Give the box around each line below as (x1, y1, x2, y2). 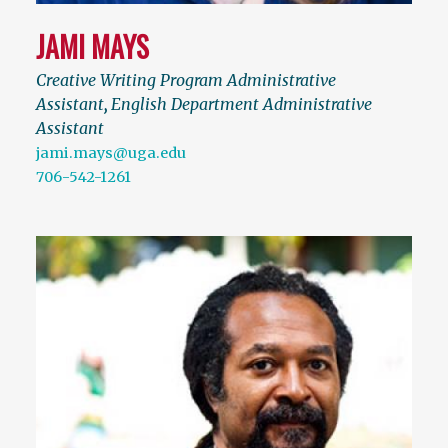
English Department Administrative (111, 93, 372, 114)
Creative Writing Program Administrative (36, 69, 336, 90)
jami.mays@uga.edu (36, 143, 186, 162)
